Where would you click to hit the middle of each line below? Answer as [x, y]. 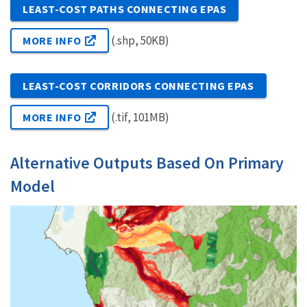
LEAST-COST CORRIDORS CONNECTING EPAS [138, 85]
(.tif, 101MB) [139, 117]
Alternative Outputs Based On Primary [147, 162]
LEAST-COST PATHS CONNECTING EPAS [125, 9]
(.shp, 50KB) [139, 40]
